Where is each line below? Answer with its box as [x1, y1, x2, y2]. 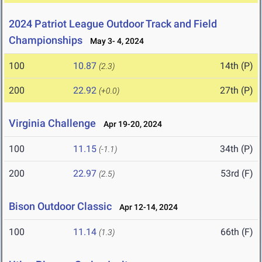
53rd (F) [220, 168, 253, 180]
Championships [9, 34, 82, 47]
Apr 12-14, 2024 [114, 202, 178, 212]
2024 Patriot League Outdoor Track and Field [9, 18, 217, 30]
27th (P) [220, 85, 253, 96]
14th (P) [220, 60, 253, 72]
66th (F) [220, 226, 253, 238]
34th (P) [220, 143, 253, 155]
